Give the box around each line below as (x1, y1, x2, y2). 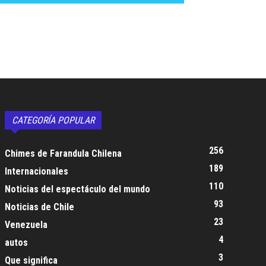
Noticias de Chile (5, 201, 74, 213)
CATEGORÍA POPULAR (12, 115, 94, 126)
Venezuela (5, 219, 47, 230)
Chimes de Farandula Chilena (5, 148, 122, 159)
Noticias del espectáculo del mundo (5, 183, 150, 195)
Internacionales (5, 166, 68, 177)
